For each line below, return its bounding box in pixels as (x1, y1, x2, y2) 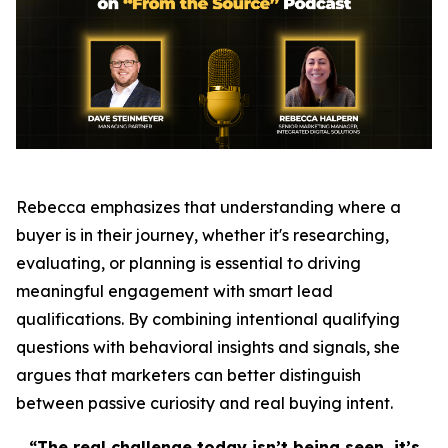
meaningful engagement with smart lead (16, 280, 333, 301)
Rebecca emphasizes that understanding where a (16, 196, 401, 217)
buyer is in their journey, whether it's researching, (16, 224, 389, 245)
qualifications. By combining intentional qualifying (16, 308, 400, 329)
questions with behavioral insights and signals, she (16, 336, 400, 357)
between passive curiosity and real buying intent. (16, 392, 393, 413)
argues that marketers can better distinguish (16, 364, 361, 385)
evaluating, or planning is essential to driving (16, 252, 361, 273)
